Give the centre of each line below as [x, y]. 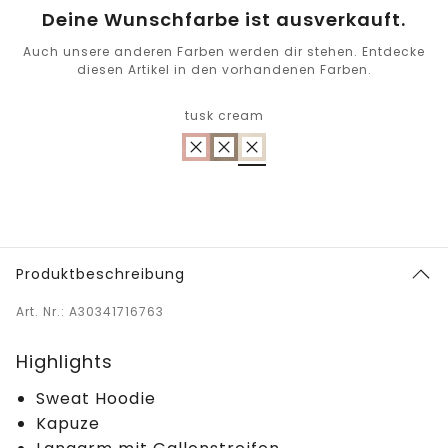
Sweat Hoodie [96, 398]
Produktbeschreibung [100, 273]
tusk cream [224, 115]
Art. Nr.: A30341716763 [90, 311]
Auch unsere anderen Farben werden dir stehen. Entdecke [224, 51]
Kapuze [68, 423]
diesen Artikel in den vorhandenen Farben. [224, 69]
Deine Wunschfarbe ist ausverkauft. [224, 19]
